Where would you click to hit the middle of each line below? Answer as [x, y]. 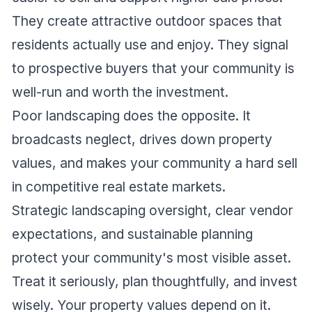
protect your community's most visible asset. [151, 258]
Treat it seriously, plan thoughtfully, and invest [155, 282]
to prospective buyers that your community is [153, 69]
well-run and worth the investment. [120, 92]
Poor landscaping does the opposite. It [131, 116]
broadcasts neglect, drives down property [142, 140]
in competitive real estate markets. [119, 187]
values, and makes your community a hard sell [155, 163]
